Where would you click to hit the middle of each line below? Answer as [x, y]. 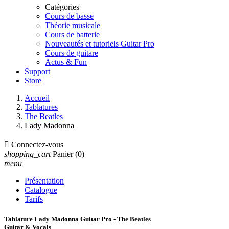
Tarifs [34, 199]
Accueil [37, 98]
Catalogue [41, 190]
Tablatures [41, 107]
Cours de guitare [72, 53]
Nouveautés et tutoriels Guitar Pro [100, 44]
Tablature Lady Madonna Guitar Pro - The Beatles [77, 219]
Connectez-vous [37, 144]
